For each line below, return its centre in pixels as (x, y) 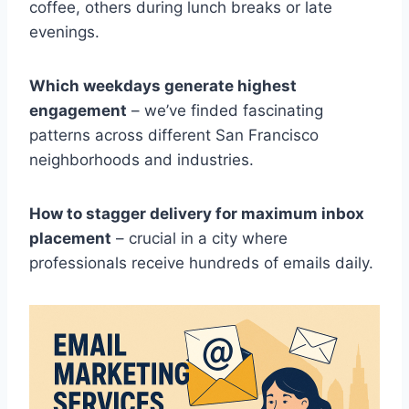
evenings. (64, 31)
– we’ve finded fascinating (225, 110)
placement (70, 238)
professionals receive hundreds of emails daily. (201, 262)
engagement (78, 110)
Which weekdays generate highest (163, 85)
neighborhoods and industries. (142, 159)
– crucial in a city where (199, 238)
